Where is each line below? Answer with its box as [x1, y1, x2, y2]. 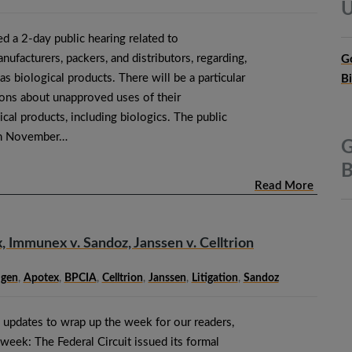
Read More [255, 180, 313, 192]
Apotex [23, 273, 59, 284]
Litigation [191, 273, 238, 284]
